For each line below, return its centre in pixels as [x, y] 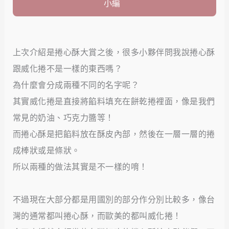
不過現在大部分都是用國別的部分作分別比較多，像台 [114, 199]
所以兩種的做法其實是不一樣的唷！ [80, 167]
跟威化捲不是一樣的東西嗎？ [67, 68]
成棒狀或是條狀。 [46, 150]
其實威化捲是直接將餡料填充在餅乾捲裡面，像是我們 [114, 101]
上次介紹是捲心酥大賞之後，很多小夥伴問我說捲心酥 [114, 52]
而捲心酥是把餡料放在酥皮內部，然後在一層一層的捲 [114, 134]
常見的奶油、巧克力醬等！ [63, 118]
